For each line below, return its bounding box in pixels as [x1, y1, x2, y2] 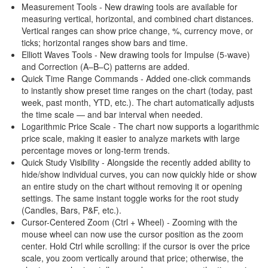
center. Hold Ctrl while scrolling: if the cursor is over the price [22, 240, 250, 252]
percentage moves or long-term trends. [22, 144, 170, 156]
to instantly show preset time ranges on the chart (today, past [22, 84, 252, 96]
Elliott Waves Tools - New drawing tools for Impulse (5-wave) [22, 48, 250, 60]
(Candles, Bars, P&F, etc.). [22, 204, 121, 216]
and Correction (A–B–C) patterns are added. [22, 60, 190, 72]
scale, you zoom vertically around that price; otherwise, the [22, 252, 243, 264]
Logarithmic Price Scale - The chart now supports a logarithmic [22, 120, 259, 132]
